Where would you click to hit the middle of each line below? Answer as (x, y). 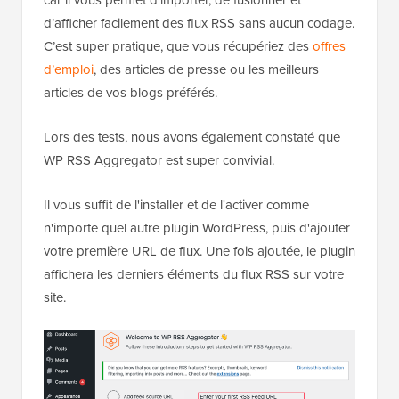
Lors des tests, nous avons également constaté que (192, 138)
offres (329, 47)
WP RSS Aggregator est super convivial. (159, 161)
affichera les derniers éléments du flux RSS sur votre (194, 275)
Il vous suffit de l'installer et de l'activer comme (176, 205)
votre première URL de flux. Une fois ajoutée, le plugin (199, 252)
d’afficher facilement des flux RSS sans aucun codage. (199, 24)
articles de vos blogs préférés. (130, 93)
